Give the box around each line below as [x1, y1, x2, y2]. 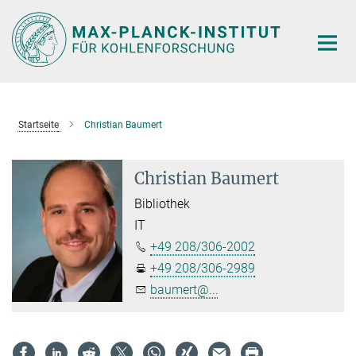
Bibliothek [134, 195, 191, 211]
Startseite [17, 118, 59, 130]
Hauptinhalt [4, 7, 70, 22]
